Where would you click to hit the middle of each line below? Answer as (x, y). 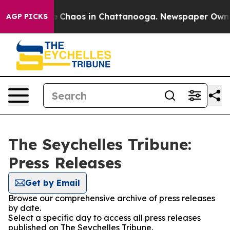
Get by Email (53, 183)
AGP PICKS (27, 16)
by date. (25, 208)
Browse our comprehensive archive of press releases (112, 198)
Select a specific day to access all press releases (104, 218)
